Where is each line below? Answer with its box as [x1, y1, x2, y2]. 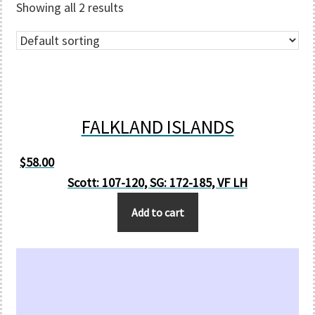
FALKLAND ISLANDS [81, 114, 234, 139]
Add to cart [131, 205, 184, 219]
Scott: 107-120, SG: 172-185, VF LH [67, 174, 247, 191]
